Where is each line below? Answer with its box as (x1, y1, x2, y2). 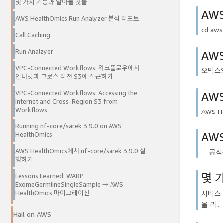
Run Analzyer (15, 48, 53, 56)
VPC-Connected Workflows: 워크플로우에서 (15, 64, 140, 72)
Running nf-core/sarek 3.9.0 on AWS (15, 122, 122, 130)
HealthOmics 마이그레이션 (15, 189, 90, 197)
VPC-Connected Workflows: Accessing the (15, 89, 137, 97)
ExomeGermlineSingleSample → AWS (15, 181, 123, 189)
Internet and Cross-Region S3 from (15, 98, 118, 106)
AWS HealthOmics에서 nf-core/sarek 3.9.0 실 (15, 147, 146, 155)
